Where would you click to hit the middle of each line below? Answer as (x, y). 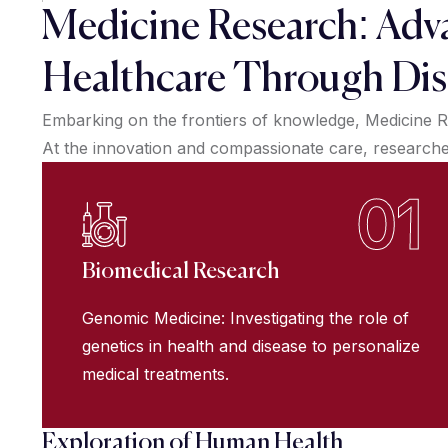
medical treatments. (155, 374)
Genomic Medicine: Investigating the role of (245, 318)
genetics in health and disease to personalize (251, 346)
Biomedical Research (181, 272)
